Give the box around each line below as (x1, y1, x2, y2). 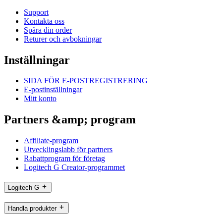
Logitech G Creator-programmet (24, 163, 125, 172)
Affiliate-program (24, 136, 78, 145)
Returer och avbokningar (24, 34, 102, 43)
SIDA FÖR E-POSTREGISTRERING (24, 76, 148, 85)
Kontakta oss (24, 16, 64, 25)
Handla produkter (8, 204, 56, 212)
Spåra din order (24, 25, 72, 34)
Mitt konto (24, 94, 56, 103)
